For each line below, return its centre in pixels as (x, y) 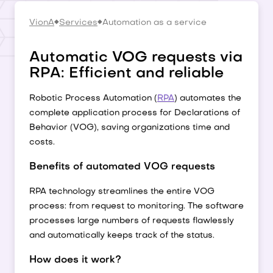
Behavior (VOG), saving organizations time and (129, 128)
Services (78, 23)
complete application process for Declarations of (135, 113)
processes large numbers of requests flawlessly (132, 221)
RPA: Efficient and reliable (126, 74)
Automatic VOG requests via (136, 58)
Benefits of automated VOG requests (122, 167)
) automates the (208, 98)
